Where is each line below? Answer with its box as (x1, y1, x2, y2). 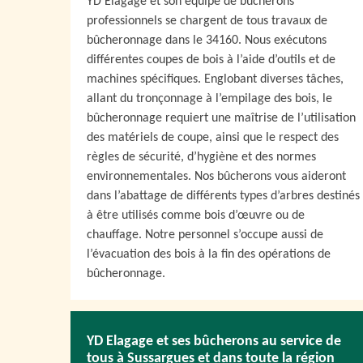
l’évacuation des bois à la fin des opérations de (87, 248, 331, 261)
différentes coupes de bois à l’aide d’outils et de (87, 53, 335, 66)
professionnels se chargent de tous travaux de (87, 15, 327, 28)
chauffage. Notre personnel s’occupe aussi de (87, 228, 323, 241)
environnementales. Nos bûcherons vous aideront (87, 170, 346, 183)
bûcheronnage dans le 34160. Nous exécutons (87, 34, 327, 47)
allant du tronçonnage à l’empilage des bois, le (87, 92, 332, 105)
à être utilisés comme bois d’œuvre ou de (87, 209, 305, 222)
